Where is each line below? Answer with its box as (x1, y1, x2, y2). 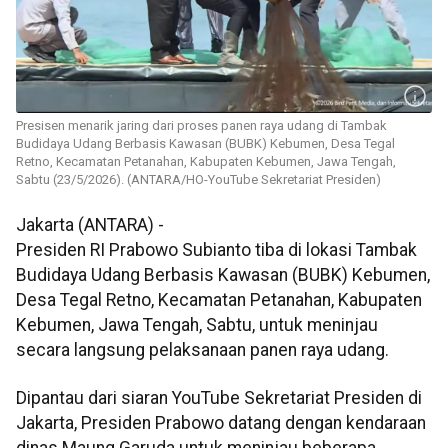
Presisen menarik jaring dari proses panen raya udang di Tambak (16, 118, 387, 134)
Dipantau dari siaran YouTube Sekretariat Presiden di (16, 387, 422, 408)
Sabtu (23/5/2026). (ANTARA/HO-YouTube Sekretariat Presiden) (16, 172, 381, 188)
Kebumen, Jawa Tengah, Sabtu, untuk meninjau (16, 315, 378, 336)
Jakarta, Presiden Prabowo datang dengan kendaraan (16, 412, 426, 433)
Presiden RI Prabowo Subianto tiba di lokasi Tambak (16, 240, 417, 261)
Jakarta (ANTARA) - (16, 215, 164, 236)
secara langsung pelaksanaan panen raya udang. (16, 340, 389, 361)
